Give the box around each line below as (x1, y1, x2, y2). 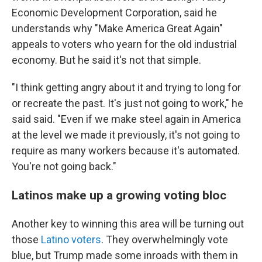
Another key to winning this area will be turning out (12, 218, 244, 230)
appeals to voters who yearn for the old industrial (12, 38, 237, 50)
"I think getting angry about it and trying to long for (12, 81, 241, 94)
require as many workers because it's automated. (12, 144, 240, 157)
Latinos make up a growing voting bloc (12, 188, 226, 202)
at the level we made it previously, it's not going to (12, 129, 240, 141)
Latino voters (41, 233, 101, 246)
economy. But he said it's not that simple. (12, 54, 201, 66)
